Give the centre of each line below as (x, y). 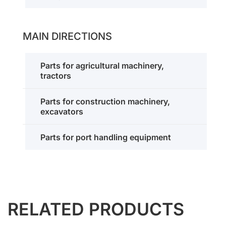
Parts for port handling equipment (106, 137)
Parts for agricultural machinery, (102, 66)
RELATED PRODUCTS (96, 209)
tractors (56, 76)
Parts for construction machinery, (105, 101)
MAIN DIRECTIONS (67, 36)
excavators (62, 111)
